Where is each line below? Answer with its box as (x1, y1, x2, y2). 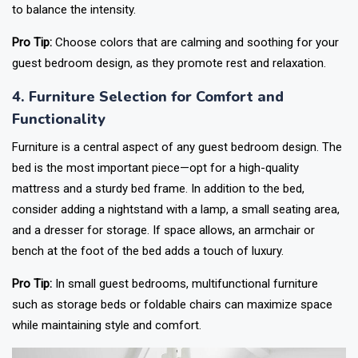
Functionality (12, 109, 105, 129)
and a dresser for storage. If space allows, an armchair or (12, 223, 315, 237)
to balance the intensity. (12, 2, 136, 17)
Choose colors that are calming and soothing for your (52, 35, 339, 50)
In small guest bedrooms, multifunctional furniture (52, 276, 318, 291)
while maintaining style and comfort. (12, 318, 201, 332)
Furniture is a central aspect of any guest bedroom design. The (12, 140, 342, 154)
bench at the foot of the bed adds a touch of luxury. (12, 244, 284, 258)
